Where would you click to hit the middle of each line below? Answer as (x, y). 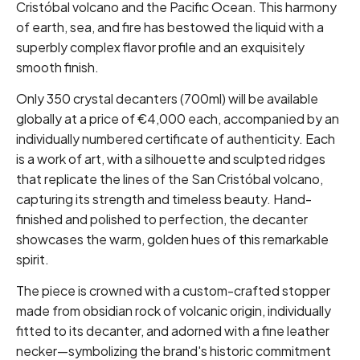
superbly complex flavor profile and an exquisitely (160, 47)
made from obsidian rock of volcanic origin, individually (174, 311)
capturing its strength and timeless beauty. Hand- (164, 199)
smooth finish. (57, 67)
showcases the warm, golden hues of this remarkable (172, 239)
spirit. (33, 260)
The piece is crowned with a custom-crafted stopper (173, 291)
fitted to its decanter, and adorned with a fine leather (173, 331)
